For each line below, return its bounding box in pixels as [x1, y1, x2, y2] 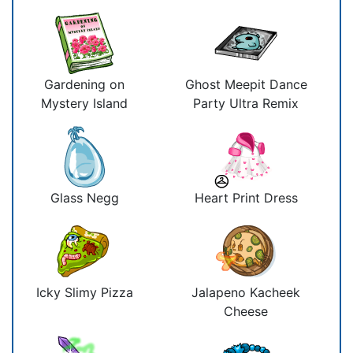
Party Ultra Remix [193, 95, 299, 111]
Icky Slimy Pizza [35, 284, 133, 300]
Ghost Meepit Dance [184, 76, 307, 92]
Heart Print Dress [194, 189, 298, 206]
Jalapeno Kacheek [191, 284, 300, 300]
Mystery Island [41, 95, 128, 111]
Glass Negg [50, 189, 119, 206]
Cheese [224, 303, 268, 319]
